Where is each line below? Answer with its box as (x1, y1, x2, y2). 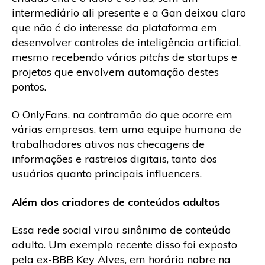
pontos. (12, 79, 46, 93)
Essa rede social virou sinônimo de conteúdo (12, 223, 231, 237)
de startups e (172, 50, 237, 64)
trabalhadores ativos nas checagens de (12, 137, 205, 151)
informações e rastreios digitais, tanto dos (12, 152, 217, 166)
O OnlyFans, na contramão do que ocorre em (12, 108, 232, 122)
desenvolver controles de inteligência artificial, (12, 35, 241, 49)
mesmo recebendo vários (12, 50, 140, 64)
